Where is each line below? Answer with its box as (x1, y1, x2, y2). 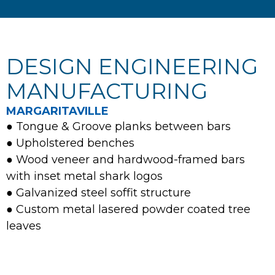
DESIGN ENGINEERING (6, 53, 258, 80)
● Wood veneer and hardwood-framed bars (6, 152, 245, 166)
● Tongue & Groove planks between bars (6, 119, 231, 133)
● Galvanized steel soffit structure (6, 185, 191, 199)
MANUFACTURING (6, 77, 207, 104)
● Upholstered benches (6, 136, 134, 150)
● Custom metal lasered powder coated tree (6, 202, 250, 216)
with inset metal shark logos (6, 169, 163, 183)
